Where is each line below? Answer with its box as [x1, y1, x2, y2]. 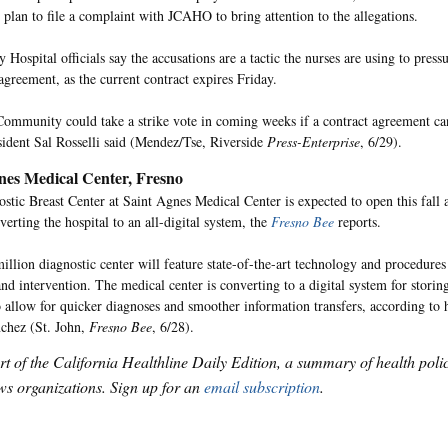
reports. [334, 211, 381, 231]
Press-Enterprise [267, 132, 360, 151]
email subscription [204, 376, 320, 397]
